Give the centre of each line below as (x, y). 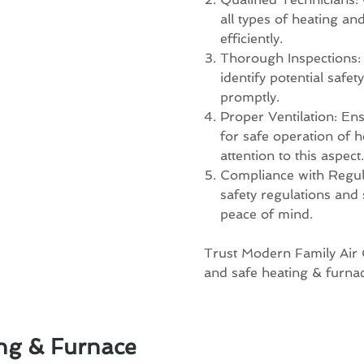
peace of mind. (266, 214)
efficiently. (251, 39)
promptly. (249, 97)
